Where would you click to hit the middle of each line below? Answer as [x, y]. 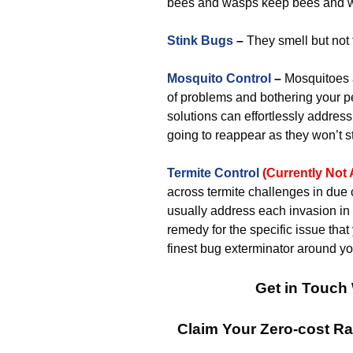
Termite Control [213, 173]
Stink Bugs [200, 41]
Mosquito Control [219, 78]
